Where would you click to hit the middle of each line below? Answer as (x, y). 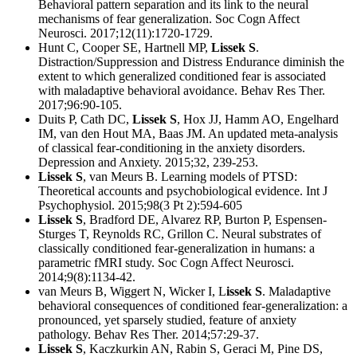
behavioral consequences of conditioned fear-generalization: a (193, 305)
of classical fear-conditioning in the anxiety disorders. (172, 147)
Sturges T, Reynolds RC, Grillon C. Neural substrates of (180, 233)
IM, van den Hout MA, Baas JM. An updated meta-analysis (188, 133)
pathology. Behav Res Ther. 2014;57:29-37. (149, 334)
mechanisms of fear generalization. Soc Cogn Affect (169, 18)
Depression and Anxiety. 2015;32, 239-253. (148, 162)
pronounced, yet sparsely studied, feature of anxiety (167, 320)
